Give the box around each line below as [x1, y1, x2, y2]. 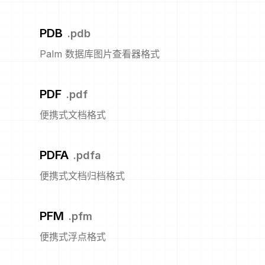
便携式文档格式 [40, 109, 106, 121]
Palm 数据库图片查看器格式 [40, 48, 160, 60]
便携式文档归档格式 [40, 170, 125, 182]
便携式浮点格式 [40, 231, 106, 243]
